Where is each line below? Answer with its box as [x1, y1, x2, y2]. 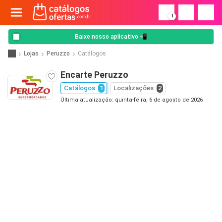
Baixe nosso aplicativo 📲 [75, 33, 147, 40]
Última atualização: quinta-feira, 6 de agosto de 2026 [60, 97, 203, 103]
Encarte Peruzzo [60, 70, 128, 80]
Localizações [113, 84, 154, 92]
